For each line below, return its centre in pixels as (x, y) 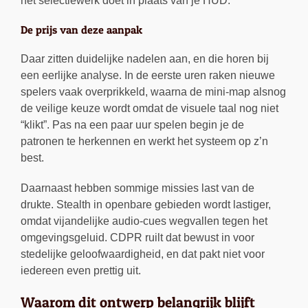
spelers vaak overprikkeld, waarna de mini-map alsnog (153, 92)
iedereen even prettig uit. (81, 271)
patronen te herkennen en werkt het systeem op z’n (144, 142)
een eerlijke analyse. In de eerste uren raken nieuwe (148, 76)
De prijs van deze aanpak (81, 30)
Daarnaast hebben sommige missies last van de (137, 188)
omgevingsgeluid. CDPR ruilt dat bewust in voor (137, 238)
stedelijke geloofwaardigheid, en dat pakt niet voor (143, 254)
